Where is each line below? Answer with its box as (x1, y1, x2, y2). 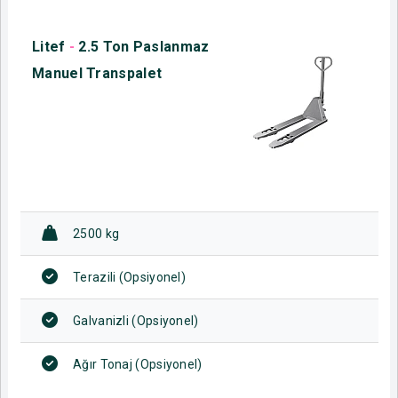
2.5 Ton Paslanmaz (78, 37, 210, 55)
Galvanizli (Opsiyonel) (73, 313, 199, 328)
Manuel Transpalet (32, 64, 163, 82)
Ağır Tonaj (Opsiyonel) (73, 356, 203, 371)
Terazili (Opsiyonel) (73, 269, 186, 284)
